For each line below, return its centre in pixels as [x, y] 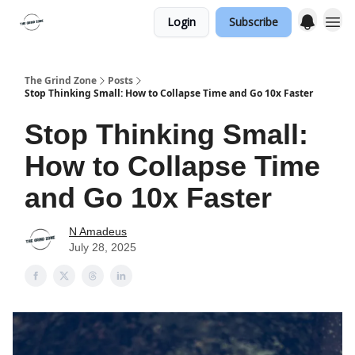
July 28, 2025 [103, 247]
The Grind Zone [61, 80]
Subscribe [254, 22]
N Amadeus [98, 231]
